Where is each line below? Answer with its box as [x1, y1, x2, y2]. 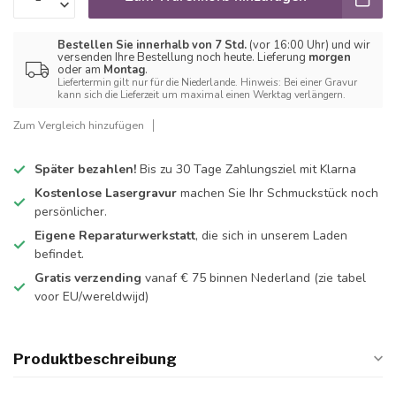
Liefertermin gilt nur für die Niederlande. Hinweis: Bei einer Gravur [57, 75, 357, 90]
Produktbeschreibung [13, 350, 177, 369]
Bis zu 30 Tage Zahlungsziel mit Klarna [136, 161, 356, 179]
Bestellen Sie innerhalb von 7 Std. [57, 37, 247, 54]
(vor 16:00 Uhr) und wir [247, 37, 370, 54]
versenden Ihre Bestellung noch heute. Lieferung [57, 49, 308, 66]
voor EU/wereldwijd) [34, 288, 148, 306]
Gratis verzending [34, 270, 141, 287]
